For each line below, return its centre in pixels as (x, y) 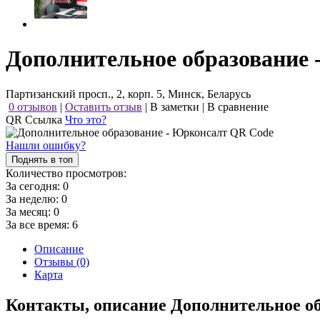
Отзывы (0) (62, 261)
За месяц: (30, 211)
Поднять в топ (42, 159)
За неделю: (34, 199)
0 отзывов (33, 106)
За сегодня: (34, 186)
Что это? (86, 119)
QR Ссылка (35, 119)
